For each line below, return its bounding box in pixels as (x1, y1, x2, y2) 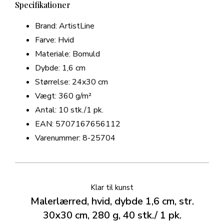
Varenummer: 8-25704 (35, 132, 115, 144)
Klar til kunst (90, 182, 133, 193)
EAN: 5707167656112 (35, 118, 120, 130)
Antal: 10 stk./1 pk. (35, 104, 103, 116)
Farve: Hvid (35, 34, 74, 46)
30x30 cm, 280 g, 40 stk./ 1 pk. (42, 208, 181, 222)
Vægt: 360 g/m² (35, 90, 91, 102)
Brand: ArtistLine (35, 20, 94, 32)
